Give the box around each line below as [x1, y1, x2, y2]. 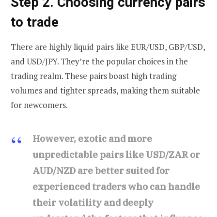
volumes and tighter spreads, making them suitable [11, 84, 200, 96]
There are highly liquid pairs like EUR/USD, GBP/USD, [11, 41, 205, 52]
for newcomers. [11, 99, 68, 110]
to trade [11, 14, 59, 31]
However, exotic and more [32, 132, 152, 144]
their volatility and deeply [32, 196, 154, 208]
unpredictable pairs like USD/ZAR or [32, 148, 200, 160]
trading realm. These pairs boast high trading [11, 70, 176, 81]
